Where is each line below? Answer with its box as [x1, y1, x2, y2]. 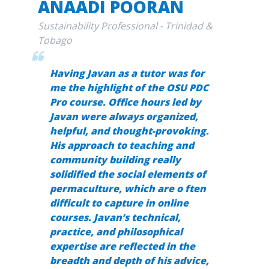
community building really [49, 153, 181, 167]
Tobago [37, 34, 72, 47]
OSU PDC [166, 81, 208, 95]
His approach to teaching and [49, 139, 194, 153]
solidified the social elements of [49, 168, 206, 181]
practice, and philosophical [49, 225, 183, 239]
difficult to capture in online [49, 196, 189, 210]
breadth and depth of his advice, [49, 254, 209, 268]
